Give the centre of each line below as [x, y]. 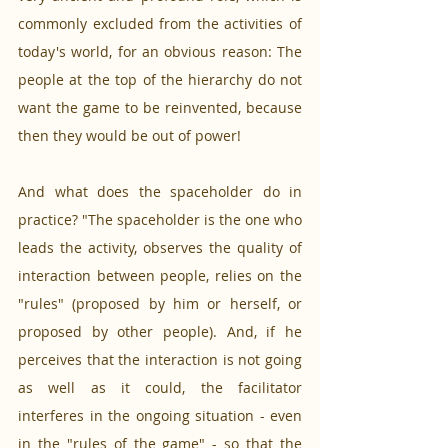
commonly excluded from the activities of [160, 24]
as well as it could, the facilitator [160, 388]
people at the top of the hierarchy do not [160, 80]
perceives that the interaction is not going [160, 360]
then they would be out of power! [131, 136]
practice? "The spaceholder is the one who [160, 220]
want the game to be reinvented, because [160, 108]
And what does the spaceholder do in [160, 192]
